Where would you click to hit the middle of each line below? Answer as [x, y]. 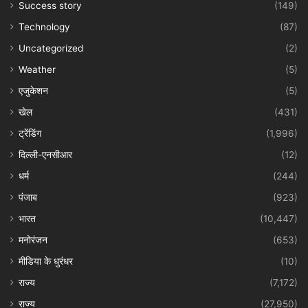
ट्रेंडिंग [30, 133]
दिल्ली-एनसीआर [45, 154]
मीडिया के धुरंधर [46, 261]
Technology [44, 26]
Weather [37, 69]
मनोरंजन [33, 240]
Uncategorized [51, 48]
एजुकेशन [33, 90]
